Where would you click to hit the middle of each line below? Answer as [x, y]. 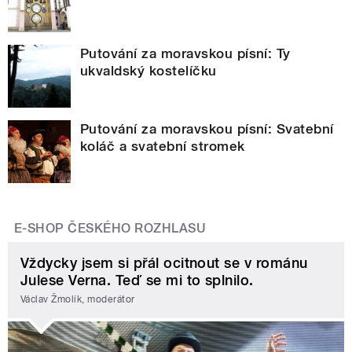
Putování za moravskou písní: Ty [185, 54]
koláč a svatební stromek [163, 147]
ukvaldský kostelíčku [148, 71]
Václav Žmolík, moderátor [78, 299]
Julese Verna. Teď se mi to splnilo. [137, 280]
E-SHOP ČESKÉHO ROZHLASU [110, 229]
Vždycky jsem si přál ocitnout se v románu [164, 263]
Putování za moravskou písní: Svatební [207, 129]
